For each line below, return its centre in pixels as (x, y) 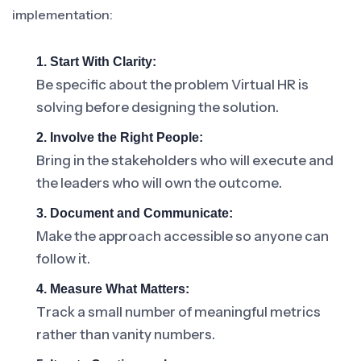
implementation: (62, 15)
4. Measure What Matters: (113, 289)
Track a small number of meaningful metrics (178, 312)
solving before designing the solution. (158, 107)
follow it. (63, 259)
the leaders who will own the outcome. (159, 183)
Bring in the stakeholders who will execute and (185, 160)
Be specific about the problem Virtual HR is (172, 85)
